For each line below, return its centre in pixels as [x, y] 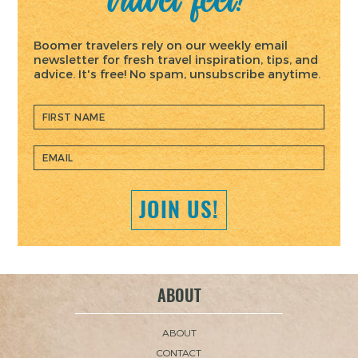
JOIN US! [179, 210]
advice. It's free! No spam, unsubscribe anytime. [177, 73]
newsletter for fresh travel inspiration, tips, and [176, 59]
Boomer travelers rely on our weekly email [161, 44]
